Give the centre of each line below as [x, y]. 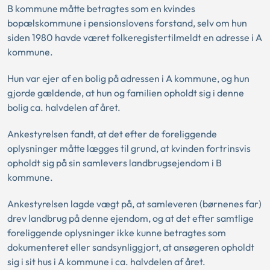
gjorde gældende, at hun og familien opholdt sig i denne [126, 93]
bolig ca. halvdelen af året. [64, 107]
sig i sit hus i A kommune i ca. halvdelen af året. [106, 262]
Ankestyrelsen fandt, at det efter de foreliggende [112, 134]
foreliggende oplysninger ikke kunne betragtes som [117, 233]
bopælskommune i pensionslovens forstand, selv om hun [127, 23]
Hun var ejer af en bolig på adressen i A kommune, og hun [128, 78]
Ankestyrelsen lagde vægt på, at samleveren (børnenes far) [134, 204]
